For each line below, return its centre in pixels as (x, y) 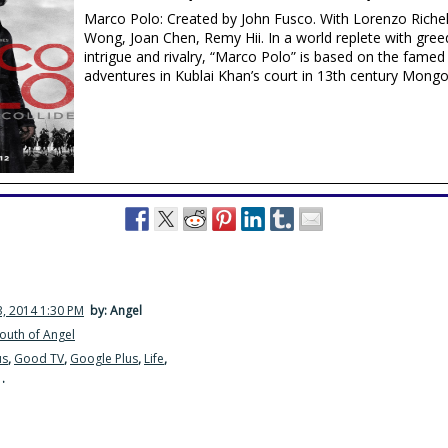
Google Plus (104, 359)
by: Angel (114, 311)
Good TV (39, 359)
